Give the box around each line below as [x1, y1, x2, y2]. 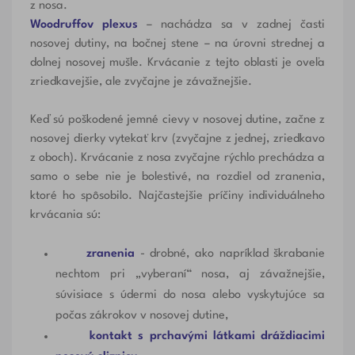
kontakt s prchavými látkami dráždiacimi [90, 330, 326, 342]
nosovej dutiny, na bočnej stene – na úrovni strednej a [29, 37, 326, 50]
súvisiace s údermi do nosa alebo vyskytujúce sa [55, 288, 326, 301]
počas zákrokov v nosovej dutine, [55, 309, 228, 322]
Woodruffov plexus [29, 18, 138, 31]
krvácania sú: [29, 208, 101, 221]
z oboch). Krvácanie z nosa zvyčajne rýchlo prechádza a [29, 151, 326, 164]
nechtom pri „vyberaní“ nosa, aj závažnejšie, [55, 268, 326, 281]
